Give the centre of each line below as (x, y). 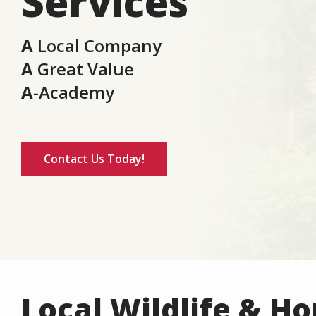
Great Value (84, 69)
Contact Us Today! (94, 159)
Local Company (97, 46)
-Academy (74, 92)
